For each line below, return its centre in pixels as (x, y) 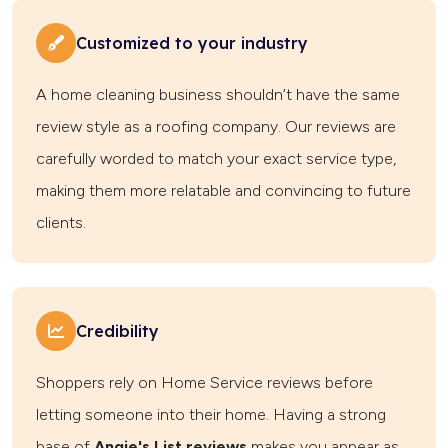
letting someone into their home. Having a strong (211, 415)
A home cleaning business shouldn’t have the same (218, 95)
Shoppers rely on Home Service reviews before (204, 383)
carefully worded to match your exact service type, (216, 159)
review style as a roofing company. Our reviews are (216, 127)
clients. (61, 223)
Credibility (117, 330)
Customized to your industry (192, 42)
